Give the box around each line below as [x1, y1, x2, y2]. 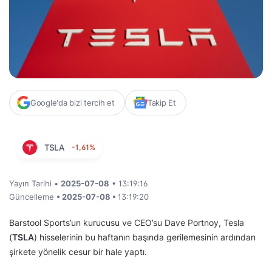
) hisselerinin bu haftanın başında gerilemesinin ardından [34, 231, 256, 242]
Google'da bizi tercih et [30, 97, 115, 107]
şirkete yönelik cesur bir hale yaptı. [9, 246, 147, 257]
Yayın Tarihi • [9, 178, 61, 188]
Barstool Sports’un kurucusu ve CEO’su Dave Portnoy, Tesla [9, 217, 244, 228]
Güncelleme [9, 191, 56, 202]
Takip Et [147, 97, 176, 107]
